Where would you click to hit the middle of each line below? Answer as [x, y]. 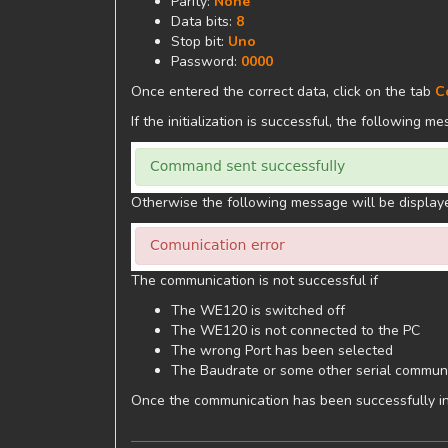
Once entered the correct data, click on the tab [283, 91]
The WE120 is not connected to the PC [295, 330]
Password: [206, 61]
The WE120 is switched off [258, 310]
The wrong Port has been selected [282, 350]
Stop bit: [199, 41]
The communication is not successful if [254, 280]
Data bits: [203, 21]
